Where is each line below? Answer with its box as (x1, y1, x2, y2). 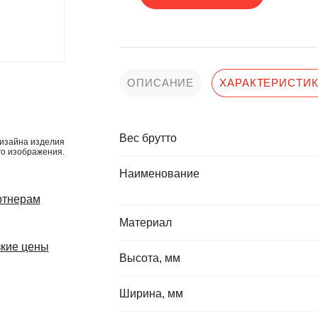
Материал (119, 216, 172, 229)
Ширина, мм (119, 287, 183, 300)
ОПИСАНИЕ (127, 77, 194, 89)
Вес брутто (119, 132, 177, 144)
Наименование (119, 168, 199, 180)
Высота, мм (119, 252, 180, 264)
